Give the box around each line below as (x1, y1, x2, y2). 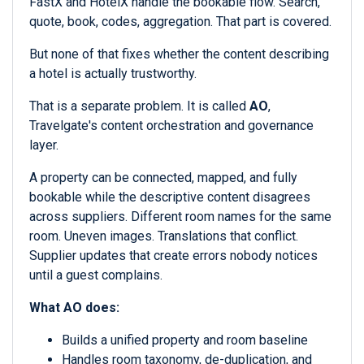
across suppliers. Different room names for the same (29, 209, 331, 225)
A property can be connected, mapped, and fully (29, 170, 297, 186)
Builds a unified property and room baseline (62, 332, 308, 349)
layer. (29, 137, 58, 154)
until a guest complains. (29, 267, 162, 284)
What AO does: (29, 300, 119, 316)
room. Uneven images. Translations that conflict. (29, 228, 298, 245)
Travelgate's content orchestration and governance (29, 118, 314, 134)
